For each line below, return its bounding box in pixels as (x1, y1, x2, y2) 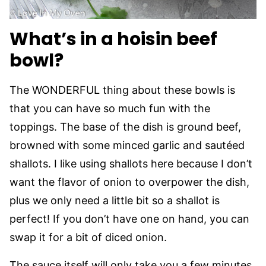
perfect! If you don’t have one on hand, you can (9, 213, 249, 225)
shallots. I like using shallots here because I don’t (9, 157, 252, 170)
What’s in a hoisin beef (9, 27, 217, 52)
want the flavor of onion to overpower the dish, (9, 176, 249, 188)
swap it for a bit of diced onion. (9, 231, 167, 243)
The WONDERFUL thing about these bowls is (9, 84, 235, 96)
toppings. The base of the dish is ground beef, (9, 121, 241, 133)
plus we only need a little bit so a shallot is (9, 194, 220, 207)
